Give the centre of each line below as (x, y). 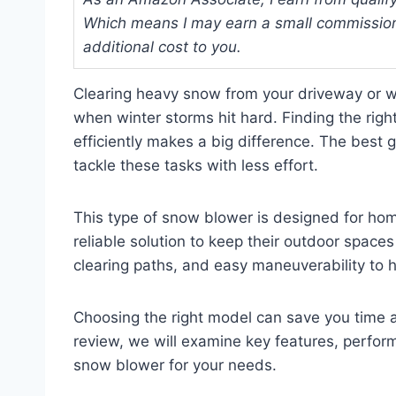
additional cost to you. (162, 46)
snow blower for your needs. (175, 365)
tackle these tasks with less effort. (196, 165)
